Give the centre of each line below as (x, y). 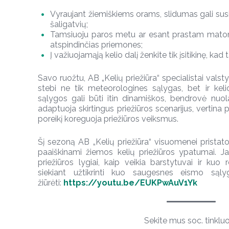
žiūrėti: (51, 183)
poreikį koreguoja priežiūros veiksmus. (108, 119)
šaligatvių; (69, 24)
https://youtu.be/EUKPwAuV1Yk (130, 183)
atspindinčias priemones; (96, 45)
